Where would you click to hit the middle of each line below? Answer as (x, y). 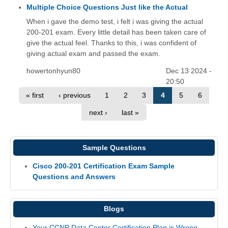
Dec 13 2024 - (189, 70)
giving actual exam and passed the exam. (93, 53)
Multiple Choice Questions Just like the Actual (107, 7)
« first (35, 95)
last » (131, 112)
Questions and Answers (74, 177)
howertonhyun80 (53, 70)
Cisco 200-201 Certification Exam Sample (103, 166)
